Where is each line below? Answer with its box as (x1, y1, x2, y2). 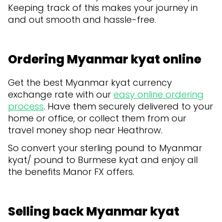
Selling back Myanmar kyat (8, 203, 179, 220)
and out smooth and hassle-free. (8, 13, 159, 26)
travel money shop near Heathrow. (8, 123, 165, 136)
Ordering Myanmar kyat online (8, 51, 201, 67)
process (8, 100, 44, 112)
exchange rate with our (8, 88, 113, 101)
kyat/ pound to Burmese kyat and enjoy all (8, 153, 198, 166)
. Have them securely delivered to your (44, 100, 213, 112)
